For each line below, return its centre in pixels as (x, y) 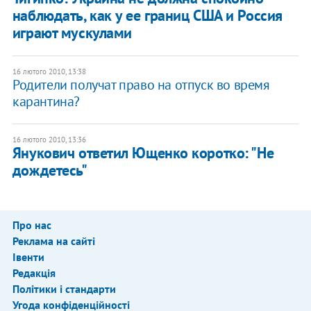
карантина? (46, 101)
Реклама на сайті (53, 241)
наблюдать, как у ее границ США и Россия (147, 15)
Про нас (32, 225)
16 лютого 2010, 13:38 (49, 71)
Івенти (28, 257)
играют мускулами (72, 32)
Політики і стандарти (64, 288)
